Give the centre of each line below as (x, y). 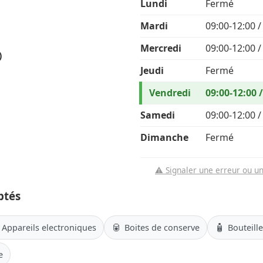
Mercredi (161, 48)
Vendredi (170, 93)
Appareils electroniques (49, 227)
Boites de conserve (162, 227)
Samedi (158, 115)
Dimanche (164, 138)
